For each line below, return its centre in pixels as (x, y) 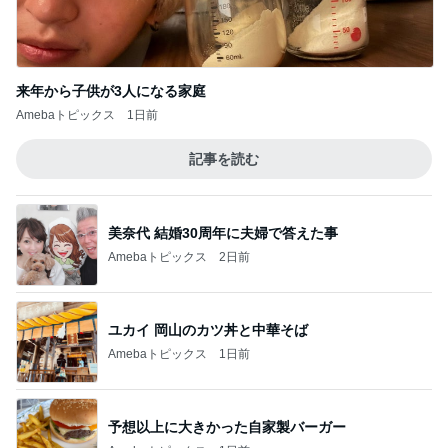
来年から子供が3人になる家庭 (111, 91)
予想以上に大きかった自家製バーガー (227, 426)
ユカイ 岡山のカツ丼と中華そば (208, 329)
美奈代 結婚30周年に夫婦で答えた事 (223, 232)
